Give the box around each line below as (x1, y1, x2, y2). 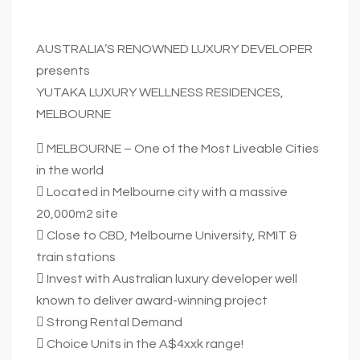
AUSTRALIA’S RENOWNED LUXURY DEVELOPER (36, 42, 313, 55)
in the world (36, 163, 104, 177)
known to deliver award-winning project (36, 293, 268, 307)
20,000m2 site (36, 207, 118, 220)
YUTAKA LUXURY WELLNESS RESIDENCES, (36, 85, 284, 99)
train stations (36, 250, 116, 264)
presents (36, 63, 90, 77)
